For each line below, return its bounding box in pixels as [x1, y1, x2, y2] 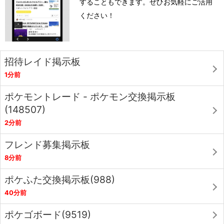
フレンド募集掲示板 [4, 138, 90, 151]
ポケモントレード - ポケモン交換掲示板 [4, 90, 175, 103]
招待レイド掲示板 [4, 55, 80, 68]
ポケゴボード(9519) [4, 208, 91, 221]
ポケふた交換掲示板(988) [4, 173, 115, 186]
